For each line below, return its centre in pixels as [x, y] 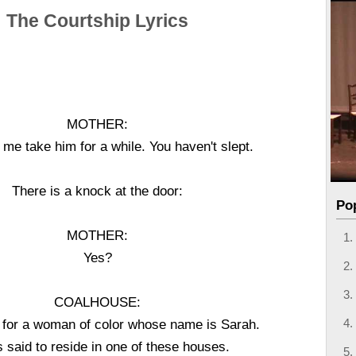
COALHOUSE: [98, 302]
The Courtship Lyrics [98, 21]
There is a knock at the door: [98, 191]
